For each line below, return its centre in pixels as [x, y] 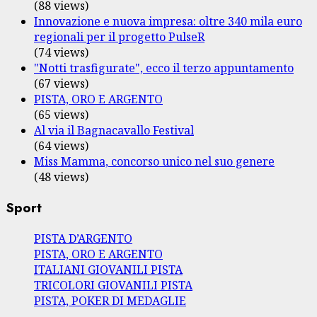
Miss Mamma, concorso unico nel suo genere [154, 162]
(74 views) [61, 53]
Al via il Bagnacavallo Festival [114, 131]
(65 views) [61, 115]
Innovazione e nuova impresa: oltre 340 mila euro [168, 22]
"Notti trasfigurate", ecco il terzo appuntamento [164, 68]
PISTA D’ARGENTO [83, 238]
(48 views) [61, 177]
